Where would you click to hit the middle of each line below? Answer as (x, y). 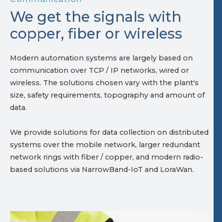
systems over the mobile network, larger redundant (105, 145)
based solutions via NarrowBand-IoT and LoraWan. (102, 170)
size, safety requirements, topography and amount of (107, 95)
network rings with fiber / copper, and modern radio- (107, 157)
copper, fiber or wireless (96, 34)
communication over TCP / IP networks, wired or (99, 71)
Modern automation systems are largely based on (101, 58)
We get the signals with (96, 17)
